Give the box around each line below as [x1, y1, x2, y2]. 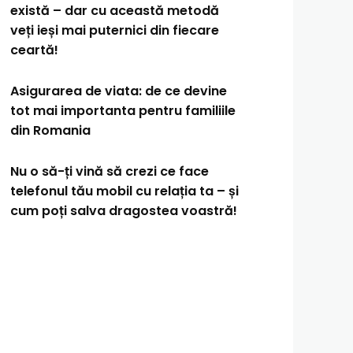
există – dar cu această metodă [10, 2, 220, 20]
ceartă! [10, 41, 59, 59]
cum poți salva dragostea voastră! [10, 202, 238, 220]
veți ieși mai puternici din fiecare [10, 21, 220, 39]
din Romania [10, 121, 91, 139]
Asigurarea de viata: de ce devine [10, 82, 228, 100]
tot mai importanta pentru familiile [10, 102, 236, 120]
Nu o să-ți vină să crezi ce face [10, 162, 210, 180]
